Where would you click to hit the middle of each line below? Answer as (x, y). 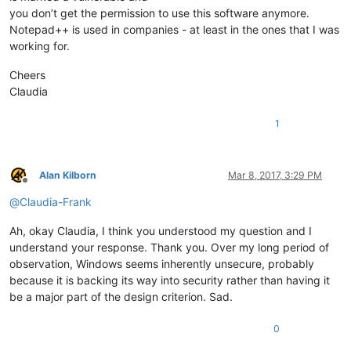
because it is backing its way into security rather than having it (170, 280)
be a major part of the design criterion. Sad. (121, 296)
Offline (39, 186)
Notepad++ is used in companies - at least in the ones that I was (174, 29)
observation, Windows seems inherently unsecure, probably (162, 263)
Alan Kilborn (68, 175)
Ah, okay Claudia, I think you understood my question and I (161, 230)
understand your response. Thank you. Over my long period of (169, 247)
